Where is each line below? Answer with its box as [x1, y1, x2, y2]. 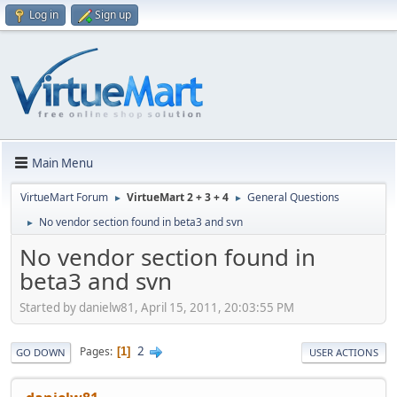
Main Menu [32, 154, 93, 171]
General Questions [247, 190, 339, 205]
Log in [29, 7, 58, 22]
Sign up [95, 7, 131, 22]
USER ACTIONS [309, 345, 378, 359]
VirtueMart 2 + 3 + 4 [127, 190, 229, 205]
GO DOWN [16, 345, 66, 359]
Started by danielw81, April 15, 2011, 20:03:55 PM [19, 299, 294, 315]
